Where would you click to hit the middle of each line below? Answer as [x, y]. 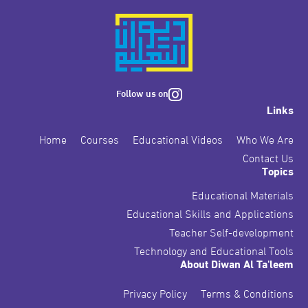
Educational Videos [178, 138]
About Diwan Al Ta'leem [237, 263]
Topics [278, 170]
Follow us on [143, 92]
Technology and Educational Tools [214, 250]
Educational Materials [243, 194]
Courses [100, 138]
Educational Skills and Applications [210, 212]
